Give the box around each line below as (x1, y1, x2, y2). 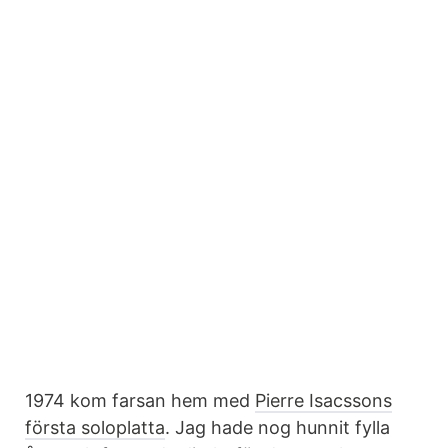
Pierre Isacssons (255, 390, 392, 411)
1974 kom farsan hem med (25, 390, 255, 411)
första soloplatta (25, 417, 165, 438)
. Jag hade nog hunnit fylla (165, 417, 390, 438)
